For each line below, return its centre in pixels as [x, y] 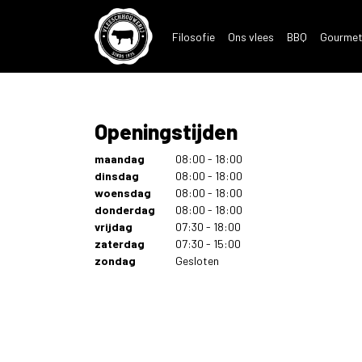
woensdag [123, 193]
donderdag [125, 210]
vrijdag [114, 227]
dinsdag [117, 176]
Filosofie [194, 36]
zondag [115, 261]
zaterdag [120, 244]
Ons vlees [251, 36]
